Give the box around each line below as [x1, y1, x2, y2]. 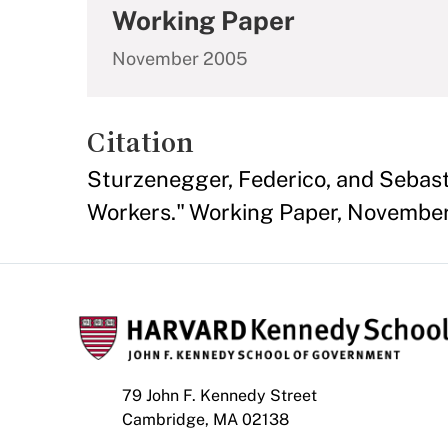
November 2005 [112, 48, 248, 69]
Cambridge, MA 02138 [122, 410, 289, 429]
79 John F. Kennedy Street [122, 386, 317, 405]
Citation [87, 127, 194, 158]
